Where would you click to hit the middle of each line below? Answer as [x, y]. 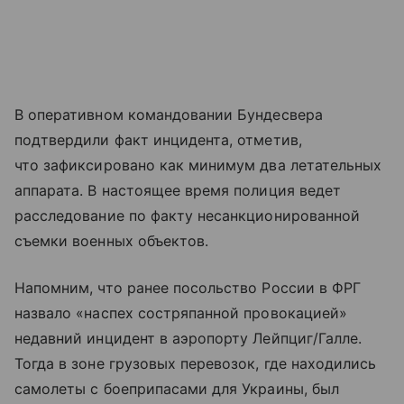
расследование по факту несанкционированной [188, 215]
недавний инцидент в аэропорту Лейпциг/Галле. [188, 338]
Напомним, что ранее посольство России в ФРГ [188, 287]
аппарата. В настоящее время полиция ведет [178, 190]
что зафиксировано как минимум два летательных [198, 165]
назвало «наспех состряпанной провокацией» [181, 312]
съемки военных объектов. [112, 240]
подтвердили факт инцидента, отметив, [158, 139]
